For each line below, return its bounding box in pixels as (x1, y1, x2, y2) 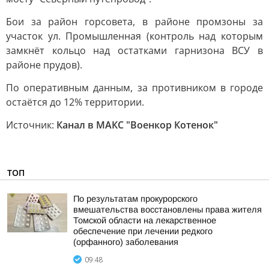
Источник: (6, 118, 56, 131)
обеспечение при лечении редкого (73, 226, 213, 236)
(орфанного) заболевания (73, 237, 178, 247)
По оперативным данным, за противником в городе (6, 81, 263, 94)
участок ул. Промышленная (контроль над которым (6, 29, 263, 43)
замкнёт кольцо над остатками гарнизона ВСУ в (6, 44, 263, 57)
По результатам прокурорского (73, 194, 198, 204)
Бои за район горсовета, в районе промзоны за (6, 15, 263, 28)
